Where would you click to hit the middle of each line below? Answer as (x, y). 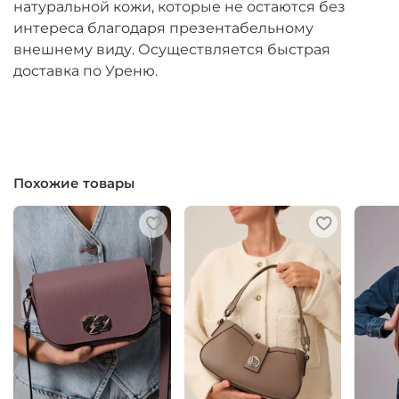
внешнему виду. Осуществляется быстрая (172, 49)
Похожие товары (74, 183)
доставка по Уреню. (85, 70)
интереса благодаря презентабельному (163, 28)
